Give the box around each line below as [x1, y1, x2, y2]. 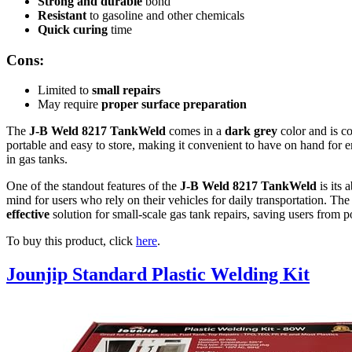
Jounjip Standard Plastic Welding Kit [6, 264, 310, 285]
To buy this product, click [6, 234, 136, 248]
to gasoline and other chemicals [86, 8, 244, 22]
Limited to [38, 83, 92, 97]
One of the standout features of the [6, 179, 180, 193]
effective [6, 207, 49, 222]
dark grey [225, 124, 277, 138]
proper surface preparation [101, 97, 247, 112]
